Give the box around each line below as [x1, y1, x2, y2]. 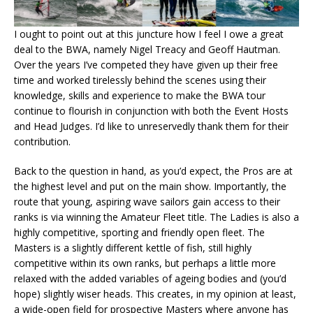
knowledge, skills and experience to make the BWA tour [14, 89, 265, 103]
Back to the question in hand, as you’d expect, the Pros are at [14, 164, 293, 178]
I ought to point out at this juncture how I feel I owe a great [14, 27, 284, 41]
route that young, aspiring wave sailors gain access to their [14, 195, 280, 209]
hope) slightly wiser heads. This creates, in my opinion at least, [14, 287, 296, 301]
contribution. [14, 135, 71, 149]
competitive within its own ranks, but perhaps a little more [14, 256, 276, 270]
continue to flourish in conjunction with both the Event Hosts [14, 104, 289, 118]
